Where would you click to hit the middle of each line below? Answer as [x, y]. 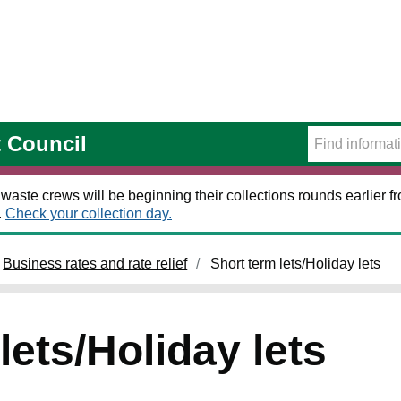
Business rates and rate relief [95, 264]
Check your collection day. [89, 213]
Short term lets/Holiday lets [295, 264]
